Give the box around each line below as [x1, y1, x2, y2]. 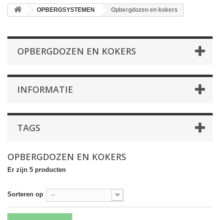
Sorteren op [7, 191, 43, 198]
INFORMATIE [17, 83, 73, 95]
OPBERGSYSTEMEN [37, 6, 95, 13]
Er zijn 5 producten [7, 166, 66, 173]
